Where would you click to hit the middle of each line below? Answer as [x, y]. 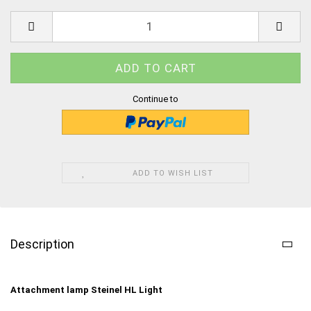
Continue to [155, 99]
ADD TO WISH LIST [173, 173]
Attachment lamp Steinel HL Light [86, 289]
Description [42, 244]
